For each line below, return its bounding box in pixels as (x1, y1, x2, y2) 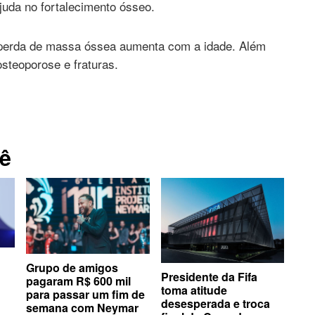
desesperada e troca (160, 295, 270, 312)
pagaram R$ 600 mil (26, 272, 131, 289)
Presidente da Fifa (160, 269, 257, 285)
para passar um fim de (26, 285, 145, 302)
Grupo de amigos (26, 259, 118, 276)
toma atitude (160, 282, 227, 299)
